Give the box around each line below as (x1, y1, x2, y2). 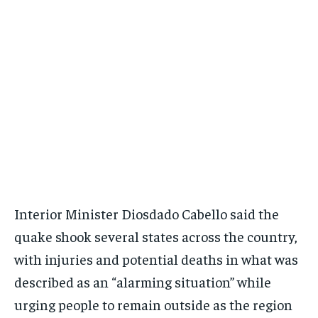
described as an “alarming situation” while (14, 273, 271, 291)
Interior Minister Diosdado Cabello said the (14, 204, 279, 223)
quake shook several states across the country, (14, 227, 297, 246)
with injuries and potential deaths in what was (14, 250, 298, 268)
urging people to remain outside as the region (14, 295, 292, 314)
